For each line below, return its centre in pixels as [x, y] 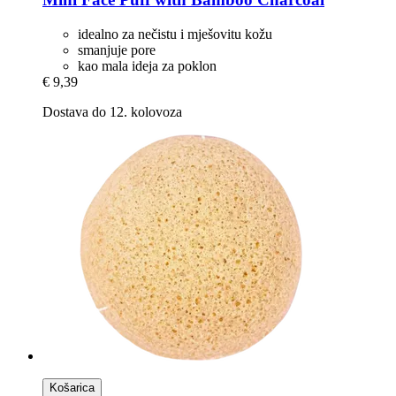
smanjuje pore [117, 49]
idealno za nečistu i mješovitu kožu [175, 34]
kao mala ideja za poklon [147, 65]
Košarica [72, 387]
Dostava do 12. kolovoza [112, 111]
